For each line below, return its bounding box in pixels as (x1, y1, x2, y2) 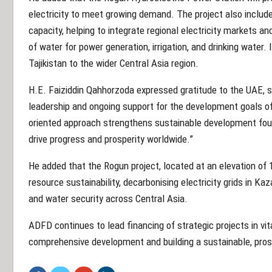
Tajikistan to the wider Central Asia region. (29, 57, 199, 70)
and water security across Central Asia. (29, 192, 188, 205)
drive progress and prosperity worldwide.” (29, 133, 193, 146)
